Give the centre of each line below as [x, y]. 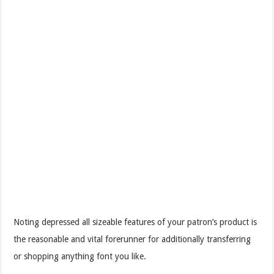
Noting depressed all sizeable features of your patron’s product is [135, 222]
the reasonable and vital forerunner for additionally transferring [132, 239]
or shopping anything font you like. [80, 256]
